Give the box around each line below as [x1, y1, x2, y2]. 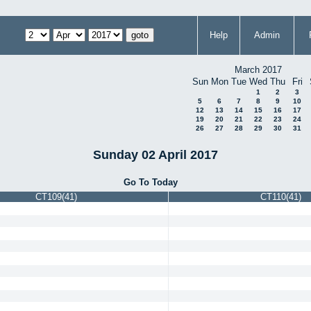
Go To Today [124, 176, 178, 187]
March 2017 [235, 65, 282, 75]
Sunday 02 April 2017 [93, 147, 218, 162]
